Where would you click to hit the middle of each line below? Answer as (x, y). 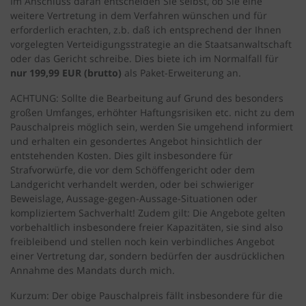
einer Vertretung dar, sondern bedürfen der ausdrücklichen (148, 256)
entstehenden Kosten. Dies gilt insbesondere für (122, 156)
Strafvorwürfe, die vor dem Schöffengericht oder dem (133, 170)
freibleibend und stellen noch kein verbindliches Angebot (142, 242)
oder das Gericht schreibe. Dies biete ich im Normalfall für (144, 59)
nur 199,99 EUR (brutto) (66, 73)
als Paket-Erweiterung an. (181, 73)
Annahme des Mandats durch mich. (93, 270)
